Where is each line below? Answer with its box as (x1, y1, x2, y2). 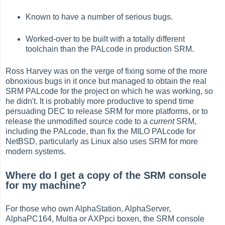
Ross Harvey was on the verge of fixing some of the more (6, 67, 208, 76)
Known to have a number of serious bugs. (26, 13, 173, 22)
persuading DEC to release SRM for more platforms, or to (6, 107, 208, 116)
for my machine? (6, 179, 87, 191)
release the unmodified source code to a (6, 117, 150, 126)
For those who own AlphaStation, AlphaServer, (6, 204, 171, 213)
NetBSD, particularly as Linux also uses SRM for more (6, 137, 198, 146)
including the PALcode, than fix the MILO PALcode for (6, 127, 196, 136)
